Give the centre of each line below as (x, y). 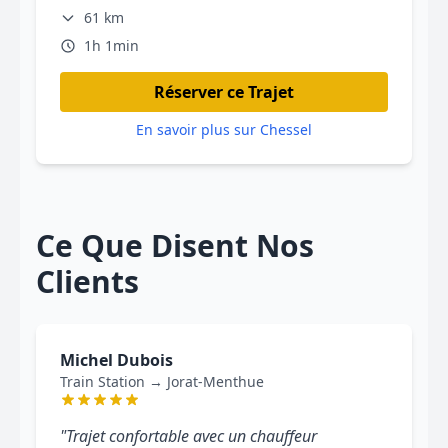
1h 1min (111, 45)
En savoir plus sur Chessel (224, 129)
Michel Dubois (116, 360)
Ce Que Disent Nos (175, 245)
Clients (87, 281)
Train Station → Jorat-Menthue (162, 381)
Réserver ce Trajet (224, 92)
